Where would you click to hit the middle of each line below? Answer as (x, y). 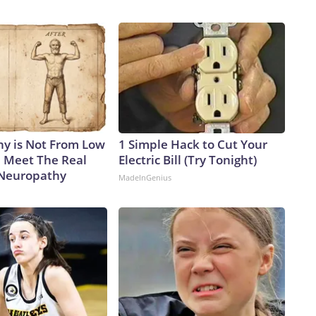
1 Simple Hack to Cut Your (193, 145)
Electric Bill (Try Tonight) (188, 160)
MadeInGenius (145, 178)
